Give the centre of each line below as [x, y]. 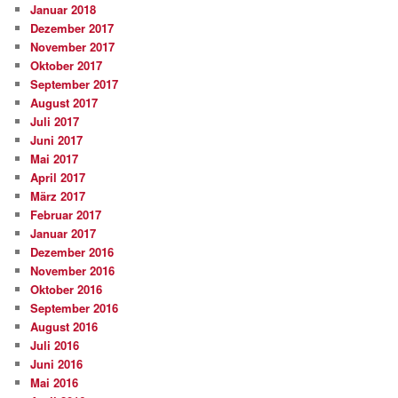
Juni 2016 [57, 364]
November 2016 [73, 271]
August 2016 [64, 327]
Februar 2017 [66, 215]
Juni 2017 [57, 140]
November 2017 [73, 47]
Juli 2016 [55, 346]
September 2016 [75, 308]
